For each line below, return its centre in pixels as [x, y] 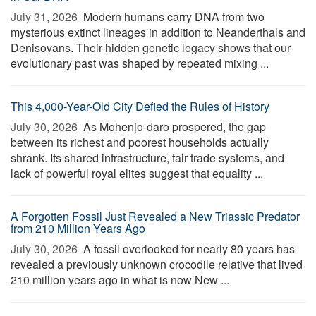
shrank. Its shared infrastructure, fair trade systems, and [147, 158]
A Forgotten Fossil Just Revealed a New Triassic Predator [155, 216]
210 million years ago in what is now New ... [120, 280]
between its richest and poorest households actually [140, 142]
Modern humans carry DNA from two [172, 17]
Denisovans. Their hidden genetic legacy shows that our [151, 48]
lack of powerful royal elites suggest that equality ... [137, 173]
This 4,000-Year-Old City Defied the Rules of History [140, 106]
